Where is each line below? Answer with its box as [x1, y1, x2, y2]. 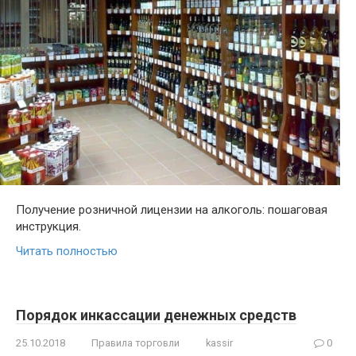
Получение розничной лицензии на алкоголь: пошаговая [16, 203, 327, 218]
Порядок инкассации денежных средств [16, 307, 296, 324]
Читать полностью [16, 244, 118, 259]
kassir [206, 337, 233, 350]
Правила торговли [91, 337, 180, 350]
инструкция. [16, 219, 81, 234]
